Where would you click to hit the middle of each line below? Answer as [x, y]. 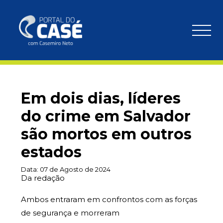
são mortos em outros [106, 134]
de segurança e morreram [70, 213]
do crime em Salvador [106, 116]
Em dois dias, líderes [101, 98]
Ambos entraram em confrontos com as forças [109, 199]
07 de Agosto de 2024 [75, 169]
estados [51, 152]
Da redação [43, 178]
